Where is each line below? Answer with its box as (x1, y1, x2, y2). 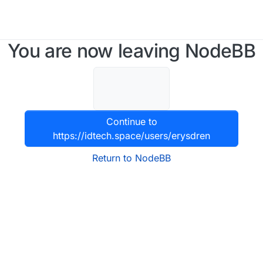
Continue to (106, 116, 157, 127)
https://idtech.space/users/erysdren (53, 130, 210, 141)
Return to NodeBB (92, 152, 171, 164)
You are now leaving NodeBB (7, 39, 256, 62)
